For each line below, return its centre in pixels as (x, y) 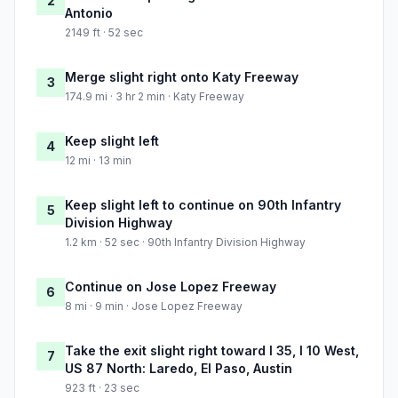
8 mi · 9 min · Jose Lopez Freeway (154, 306)
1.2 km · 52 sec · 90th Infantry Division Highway (185, 243)
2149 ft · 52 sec (104, 33)
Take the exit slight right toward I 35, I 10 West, (212, 351)
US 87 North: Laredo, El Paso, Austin (179, 369)
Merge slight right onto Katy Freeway (182, 77)
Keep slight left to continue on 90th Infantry (203, 205)
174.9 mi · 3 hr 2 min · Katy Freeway (155, 97)
